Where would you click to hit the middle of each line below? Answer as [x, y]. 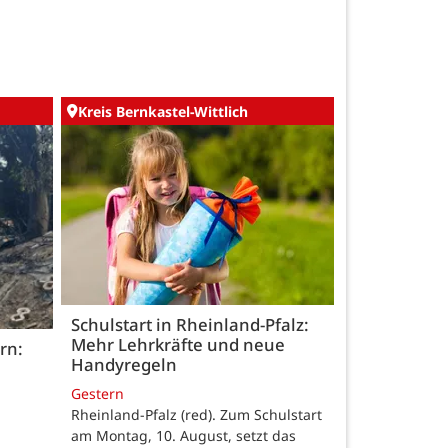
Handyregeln [124, 364]
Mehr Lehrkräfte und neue [178, 344]
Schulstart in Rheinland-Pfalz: [190, 324]
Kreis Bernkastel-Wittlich [163, 111]
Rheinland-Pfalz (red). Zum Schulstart [196, 415]
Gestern [97, 394]
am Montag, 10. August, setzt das [183, 436]
